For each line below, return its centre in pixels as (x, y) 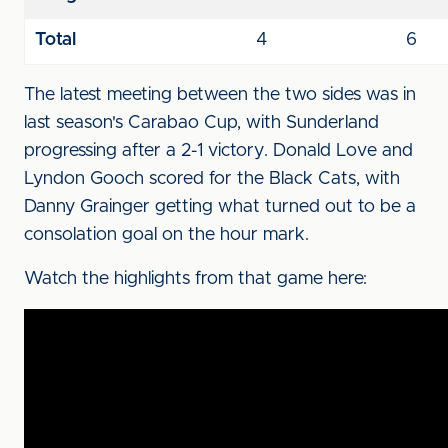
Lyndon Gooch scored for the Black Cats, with (212, 179)
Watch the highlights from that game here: (195, 279)
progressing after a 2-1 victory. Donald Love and (218, 151)
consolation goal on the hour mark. (166, 235)
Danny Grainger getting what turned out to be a (220, 207)
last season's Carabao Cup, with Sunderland (201, 123)
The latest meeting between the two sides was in (220, 95)
